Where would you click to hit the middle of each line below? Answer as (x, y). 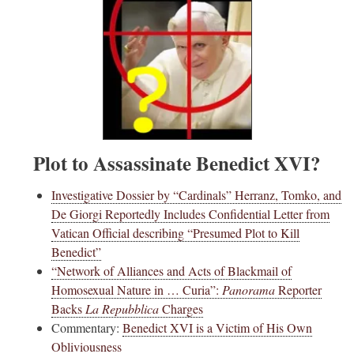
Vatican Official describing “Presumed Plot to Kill (175, 233)
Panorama (249, 290)
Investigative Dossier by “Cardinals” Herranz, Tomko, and (196, 195)
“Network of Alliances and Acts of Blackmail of (171, 271)
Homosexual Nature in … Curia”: (137, 290)
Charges (183, 309)
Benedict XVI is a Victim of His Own (217, 328)
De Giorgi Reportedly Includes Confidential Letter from (190, 214)
